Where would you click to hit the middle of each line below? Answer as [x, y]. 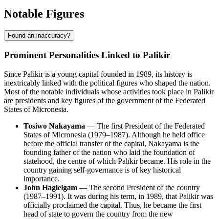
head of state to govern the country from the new [98, 214]
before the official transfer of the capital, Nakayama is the [111, 143]
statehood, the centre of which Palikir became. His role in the [117, 161]
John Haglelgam [50, 187]
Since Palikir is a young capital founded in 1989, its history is [98, 74]
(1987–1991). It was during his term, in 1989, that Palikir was [118, 196]
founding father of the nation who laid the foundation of [109, 152]
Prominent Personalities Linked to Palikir [87, 55]
